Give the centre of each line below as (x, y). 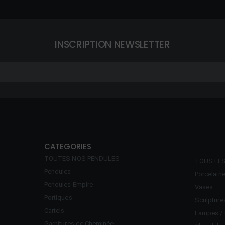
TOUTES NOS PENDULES (82, 158)
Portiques (58, 197)
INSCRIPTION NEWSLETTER (113, 44)
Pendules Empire (69, 184)
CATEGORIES (68, 146)
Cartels (54, 210)
